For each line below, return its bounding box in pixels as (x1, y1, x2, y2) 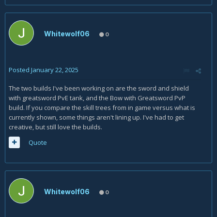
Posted (9, 65, 31, 74)
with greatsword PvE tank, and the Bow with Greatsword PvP (9, 93, 186, 102)
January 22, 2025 (31, 65, 78, 74)
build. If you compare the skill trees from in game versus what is (9, 103, 195, 112)
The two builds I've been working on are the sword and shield (9, 84, 189, 93)
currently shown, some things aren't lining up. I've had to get (9, 113, 184, 122)
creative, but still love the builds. (9, 123, 104, 131)
